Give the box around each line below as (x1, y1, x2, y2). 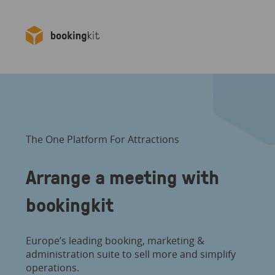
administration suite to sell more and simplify (25, 247, 236, 261)
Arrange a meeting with (25, 162, 219, 190)
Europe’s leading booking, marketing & (25, 234, 204, 248)
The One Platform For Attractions (25, 133, 179, 146)
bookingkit (25, 190, 114, 218)
